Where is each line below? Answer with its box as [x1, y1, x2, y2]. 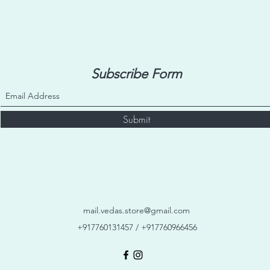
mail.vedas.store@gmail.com [83, 205, 190, 216]
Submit [122, 113, 150, 126]
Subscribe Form [90, 66, 182, 82]
